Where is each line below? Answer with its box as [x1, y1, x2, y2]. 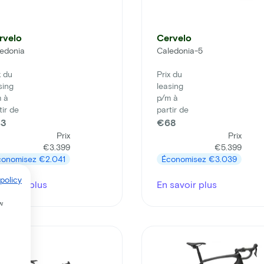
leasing [157, 81, 183, 91]
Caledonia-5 [157, 45, 203, 56]
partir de [157, 104, 189, 115]
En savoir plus [157, 179, 217, 190]
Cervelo [157, 32, 192, 44]
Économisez [161, 154, 209, 164]
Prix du [157, 69, 182, 80]
